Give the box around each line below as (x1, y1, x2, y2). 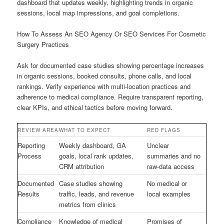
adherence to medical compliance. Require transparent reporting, (17, 92, 204, 102)
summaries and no (147, 151, 201, 161)
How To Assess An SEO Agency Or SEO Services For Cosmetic (17, 28, 206, 38)
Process (17, 151, 42, 161)
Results (17, 189, 40, 199)
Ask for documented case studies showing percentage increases (17, 60, 204, 70)
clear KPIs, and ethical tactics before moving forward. (17, 102, 173, 112)
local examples (147, 189, 191, 199)
